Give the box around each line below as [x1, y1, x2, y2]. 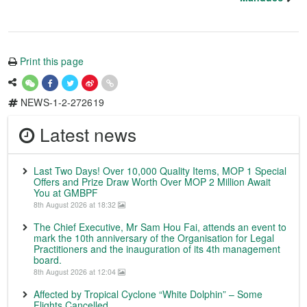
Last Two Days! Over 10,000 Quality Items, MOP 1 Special [34, 164, 286, 177]
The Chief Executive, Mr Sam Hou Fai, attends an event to [34, 220, 286, 234]
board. [34, 253, 62, 267]
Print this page [20, 54, 84, 68]
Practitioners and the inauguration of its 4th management [34, 242, 280, 256]
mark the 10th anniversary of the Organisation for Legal [34, 231, 274, 245]
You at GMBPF [34, 186, 98, 199]
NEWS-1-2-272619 [18, 95, 104, 109]
